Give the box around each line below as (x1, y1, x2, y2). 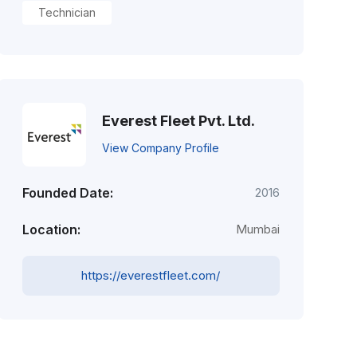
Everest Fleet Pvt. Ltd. (101, 112, 255, 129)
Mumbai (235, 222, 280, 237)
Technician (37, 6, 96, 19)
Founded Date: (22, 185, 113, 201)
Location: (22, 222, 80, 237)
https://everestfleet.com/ (81, 268, 221, 283)
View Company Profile (101, 140, 219, 155)
